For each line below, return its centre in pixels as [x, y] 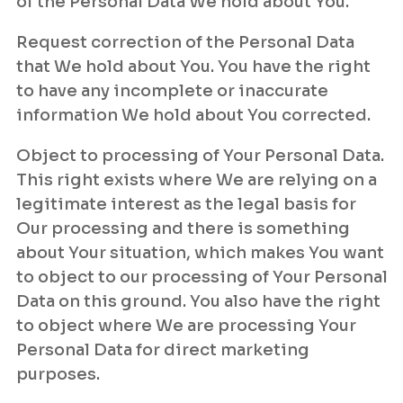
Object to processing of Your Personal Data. [200, 156]
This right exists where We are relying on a [197, 180]
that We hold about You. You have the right [193, 67]
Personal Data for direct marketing [163, 350]
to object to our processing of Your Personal [202, 277]
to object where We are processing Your [186, 326]
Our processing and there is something [183, 228]
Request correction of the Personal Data [185, 42]
